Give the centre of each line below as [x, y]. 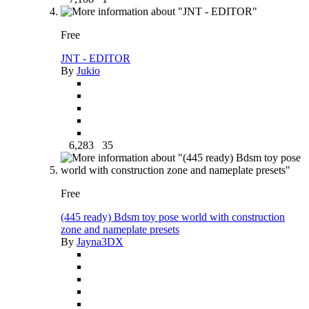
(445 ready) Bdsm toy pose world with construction [173, 217]
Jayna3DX [100, 241]
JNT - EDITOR [96, 58]
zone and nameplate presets [120, 229]
